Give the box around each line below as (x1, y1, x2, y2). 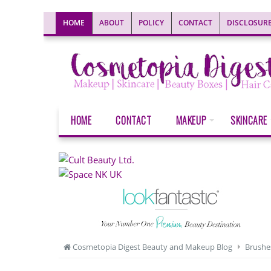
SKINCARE (230, 113, 268, 128)
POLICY (139, 18, 164, 28)
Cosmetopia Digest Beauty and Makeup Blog (71, 241, 232, 252)
